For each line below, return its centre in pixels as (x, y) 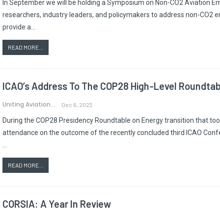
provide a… (19, 27)
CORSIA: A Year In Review (57, 204)
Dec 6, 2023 (77, 104)
